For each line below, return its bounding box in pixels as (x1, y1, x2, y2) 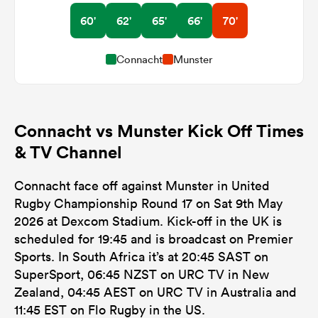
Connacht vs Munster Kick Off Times (14, 119, 304, 141)
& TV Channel (14, 141, 122, 163)
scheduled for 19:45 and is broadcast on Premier (14, 230, 293, 247)
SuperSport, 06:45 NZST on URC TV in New (14, 265, 269, 283)
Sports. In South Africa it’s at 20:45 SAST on (14, 248, 268, 265)
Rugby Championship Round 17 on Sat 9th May (14, 194, 283, 212)
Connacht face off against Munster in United (14, 177, 270, 194)
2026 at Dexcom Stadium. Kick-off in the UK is (14, 212, 282, 229)
